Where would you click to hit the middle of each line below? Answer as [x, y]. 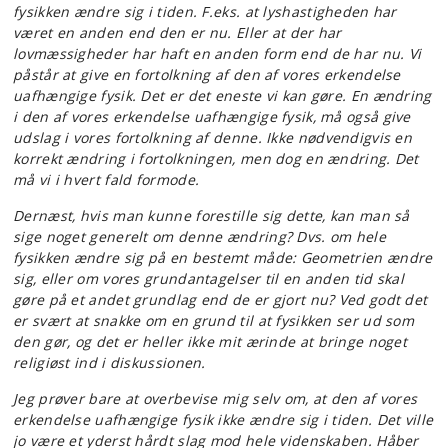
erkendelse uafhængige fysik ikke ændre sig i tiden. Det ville [223, 419]
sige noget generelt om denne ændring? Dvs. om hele [199, 236]
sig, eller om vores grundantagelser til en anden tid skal [209, 278]
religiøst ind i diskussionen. [109, 362]
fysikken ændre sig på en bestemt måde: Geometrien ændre [223, 257]
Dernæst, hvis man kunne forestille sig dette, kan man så [211, 215]
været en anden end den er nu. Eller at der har [177, 32]
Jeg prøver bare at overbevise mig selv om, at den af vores [215, 398]
